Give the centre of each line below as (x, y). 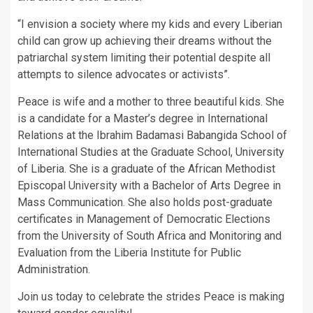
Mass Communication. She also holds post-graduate (145, 203)
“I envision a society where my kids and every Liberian (150, 24)
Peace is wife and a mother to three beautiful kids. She (151, 102)
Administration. (54, 270)
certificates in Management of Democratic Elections (144, 219)
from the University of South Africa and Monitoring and (150, 236)
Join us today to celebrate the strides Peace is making (151, 297)
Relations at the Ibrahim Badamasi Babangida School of (152, 136)
